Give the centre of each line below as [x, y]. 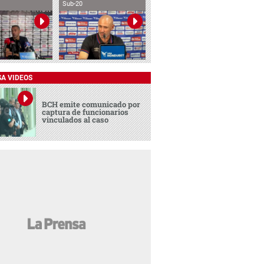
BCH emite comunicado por [91, 104]
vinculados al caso [75, 119]
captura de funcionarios [85, 112]
